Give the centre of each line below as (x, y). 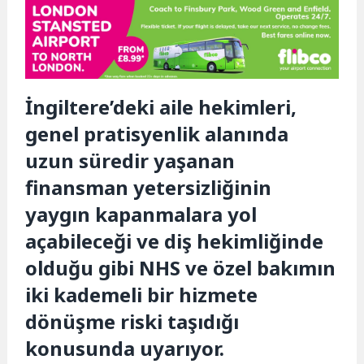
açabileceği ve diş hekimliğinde (175, 240)
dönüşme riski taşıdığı (132, 321)
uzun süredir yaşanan (130, 160)
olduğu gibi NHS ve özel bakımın (181, 267)
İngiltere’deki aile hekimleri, (161, 106)
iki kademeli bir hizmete (142, 294)
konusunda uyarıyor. (125, 348)
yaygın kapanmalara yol (141, 214)
